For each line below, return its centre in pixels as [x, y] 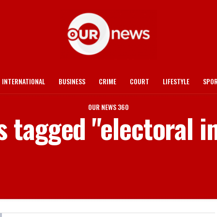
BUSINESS [72, 81]
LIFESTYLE [176, 81]
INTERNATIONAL [23, 81]
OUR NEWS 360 [108, 107]
